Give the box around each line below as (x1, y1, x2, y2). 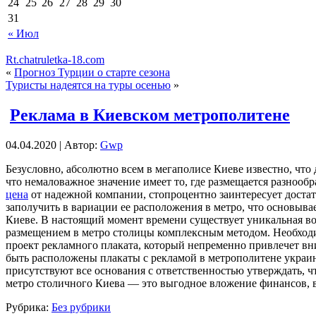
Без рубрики (51, 300, 111, 313)
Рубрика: (6, 300, 51, 313)
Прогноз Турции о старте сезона (14, 66, 170, 78)
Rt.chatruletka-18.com (6, 53, 104, 66)
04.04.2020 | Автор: (6, 138, 100, 151)
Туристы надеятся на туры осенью (6, 78, 171, 91)
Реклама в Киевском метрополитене (10, 105, 290, 124)
